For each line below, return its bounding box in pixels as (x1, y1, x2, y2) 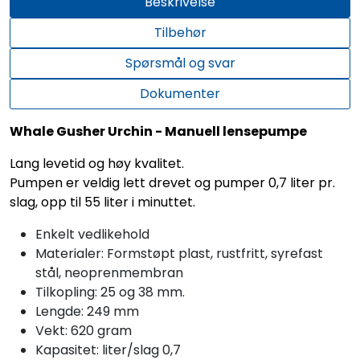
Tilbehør (153, 22, 207, 42)
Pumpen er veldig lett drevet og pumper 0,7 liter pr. (10, 173, 335, 192)
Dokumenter (140, 84, 220, 103)
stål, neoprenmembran (35, 263, 183, 282)
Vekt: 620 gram (35, 321, 132, 340)
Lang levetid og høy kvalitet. (10, 153, 184, 173)
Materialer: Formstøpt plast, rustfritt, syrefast (35, 243, 323, 263)
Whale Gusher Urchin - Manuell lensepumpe (10, 121, 307, 141)
